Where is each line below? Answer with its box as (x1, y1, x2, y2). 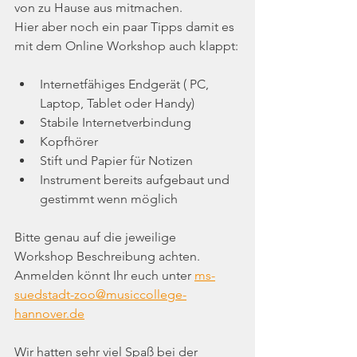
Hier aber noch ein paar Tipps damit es (14, 19, 237, 35)
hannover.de (14, 306, 84, 322)
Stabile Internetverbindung (40, 115, 191, 131)
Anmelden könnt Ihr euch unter (14, 268, 194, 284)
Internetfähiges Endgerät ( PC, (40, 76, 212, 92)
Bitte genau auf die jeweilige (14, 229, 179, 245)
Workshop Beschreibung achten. (14, 249, 203, 265)
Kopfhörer (40, 134, 117, 150)
